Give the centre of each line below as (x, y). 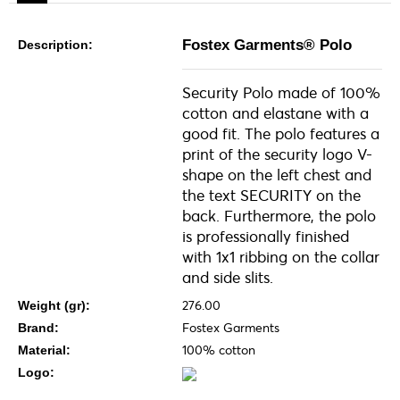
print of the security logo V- (277, 154)
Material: (44, 350)
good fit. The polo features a (280, 134)
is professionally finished (265, 237)
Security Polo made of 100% (281, 93)
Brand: (38, 328)
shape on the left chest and (276, 175)
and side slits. (227, 278)
